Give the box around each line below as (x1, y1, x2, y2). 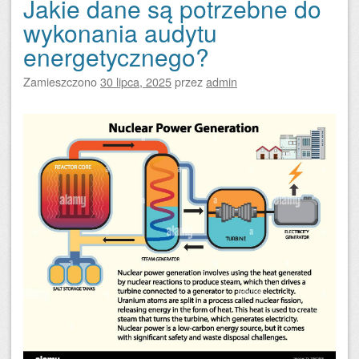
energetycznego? (23, 38, 209, 74)
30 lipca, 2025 (100, 72, 171, 90)
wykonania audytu (23, 14, 217, 50)
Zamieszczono (23, 72, 100, 90)
